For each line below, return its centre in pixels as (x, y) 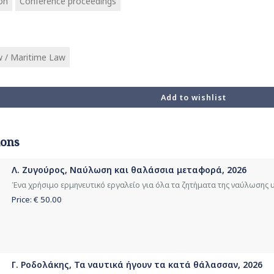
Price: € (26, 200)
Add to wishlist (193, 97)
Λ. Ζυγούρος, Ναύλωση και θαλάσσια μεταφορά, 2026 (129, 170)
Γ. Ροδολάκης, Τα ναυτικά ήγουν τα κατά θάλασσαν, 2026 (137, 265)
